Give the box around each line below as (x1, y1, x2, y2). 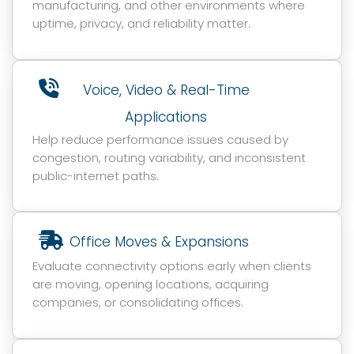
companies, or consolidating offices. (32, 294, 243, 311)
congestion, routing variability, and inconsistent (32, 149, 306, 166)
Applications (125, 107, 208, 126)
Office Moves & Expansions (70, 232, 249, 252)
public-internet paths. (32, 167, 159, 184)
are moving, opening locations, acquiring (32, 276, 269, 293)
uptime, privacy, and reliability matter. (32, 15, 250, 32)
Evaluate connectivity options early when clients (32, 258, 311, 275)
